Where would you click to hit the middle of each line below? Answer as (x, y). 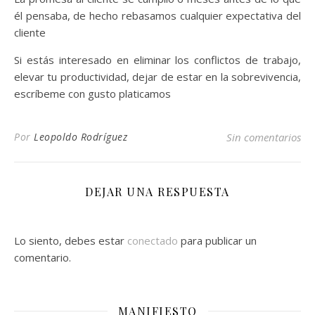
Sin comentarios (264, 137)
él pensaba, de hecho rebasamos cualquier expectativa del (157, 15)
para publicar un (217, 240)
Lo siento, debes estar (71, 240)
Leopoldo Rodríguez (81, 136)
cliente (30, 32)
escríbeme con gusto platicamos (92, 93)
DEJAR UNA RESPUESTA (157, 191)
